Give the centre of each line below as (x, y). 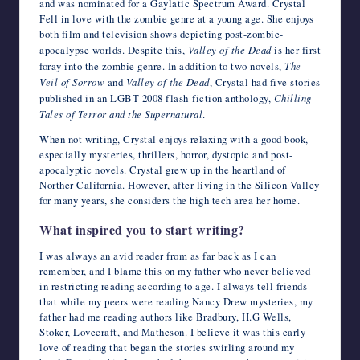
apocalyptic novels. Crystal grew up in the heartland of (163, 169)
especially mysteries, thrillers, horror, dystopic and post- (166, 154)
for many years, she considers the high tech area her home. (170, 200)
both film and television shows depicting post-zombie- (162, 33)
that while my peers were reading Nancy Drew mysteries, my (176, 301)
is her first (296, 49)
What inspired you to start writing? (142, 229)
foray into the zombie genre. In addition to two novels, (162, 65)
